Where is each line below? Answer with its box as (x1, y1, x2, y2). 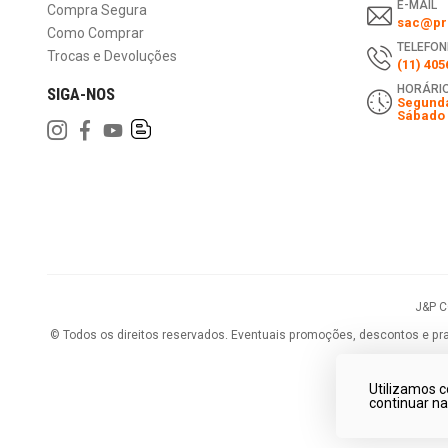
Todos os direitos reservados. (63, 328, 228, 343)
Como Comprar (47, 25, 144, 42)
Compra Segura (47, 2, 147, 19)
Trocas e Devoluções (47, 48, 177, 65)
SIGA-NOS (47, 84, 115, 105)
